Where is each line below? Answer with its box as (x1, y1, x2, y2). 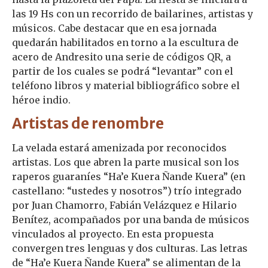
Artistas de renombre (12, 114, 164, 133)
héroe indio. (12, 94, 71, 106)
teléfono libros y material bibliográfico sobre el (12, 80, 240, 92)
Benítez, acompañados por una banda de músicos (12, 214, 249, 226)
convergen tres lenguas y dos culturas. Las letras (12, 242, 248, 254)
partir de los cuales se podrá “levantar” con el (12, 65, 233, 77)
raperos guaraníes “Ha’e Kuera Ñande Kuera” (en (12, 170, 245, 182)
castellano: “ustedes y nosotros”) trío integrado (12, 185, 242, 197)
